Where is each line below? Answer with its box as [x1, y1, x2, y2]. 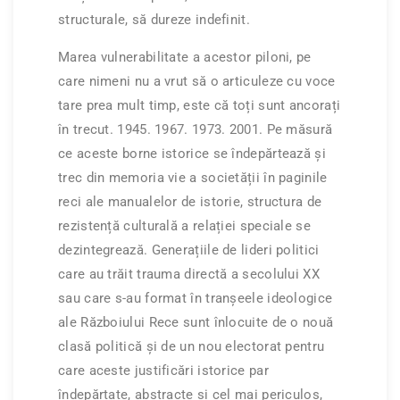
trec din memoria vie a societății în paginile [58, 170, 328, 187]
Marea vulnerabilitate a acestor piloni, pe [58, 49, 312, 66]
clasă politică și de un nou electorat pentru [58, 338, 325, 355]
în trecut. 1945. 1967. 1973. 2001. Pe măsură [58, 121, 333, 138]
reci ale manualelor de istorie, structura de [58, 194, 322, 211]
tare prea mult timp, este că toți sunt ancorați [58, 97, 341, 114]
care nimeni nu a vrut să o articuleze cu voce [58, 73, 336, 90]
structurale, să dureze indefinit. [58, 12, 250, 29]
